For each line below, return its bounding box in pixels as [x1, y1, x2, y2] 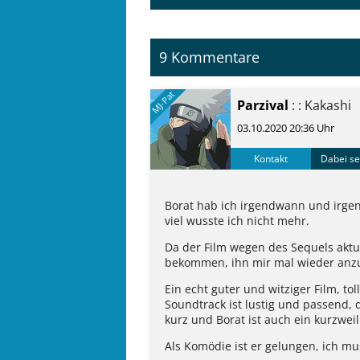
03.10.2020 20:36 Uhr [237, 120, 334, 135]
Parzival [237, 96, 288, 115]
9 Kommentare [159, 47, 260, 67]
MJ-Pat [149, 88, 178, 117]
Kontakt [254, 151, 288, 166]
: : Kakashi [288, 96, 351, 115]
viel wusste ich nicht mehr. [164, 213, 309, 229]
